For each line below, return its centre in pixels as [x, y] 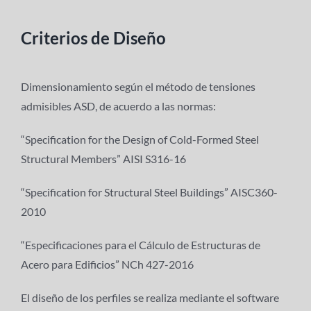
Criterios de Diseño [93, 38]
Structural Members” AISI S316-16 [103, 159]
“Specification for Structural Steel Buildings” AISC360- [149, 192]
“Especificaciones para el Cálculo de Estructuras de [140, 245]
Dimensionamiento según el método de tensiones [138, 87]
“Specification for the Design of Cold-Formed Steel [140, 140]
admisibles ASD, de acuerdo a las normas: [118, 106]
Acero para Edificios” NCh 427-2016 [107, 264]
